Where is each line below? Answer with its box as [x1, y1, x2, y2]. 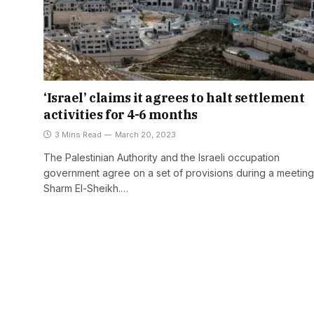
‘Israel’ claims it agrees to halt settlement [43, 90, 305, 107]
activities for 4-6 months [43, 107, 198, 123]
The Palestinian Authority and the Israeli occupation [43, 151, 280, 164]
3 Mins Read [55, 130, 102, 140]
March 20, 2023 [115, 130, 176, 140]
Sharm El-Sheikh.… [43, 182, 128, 195]
